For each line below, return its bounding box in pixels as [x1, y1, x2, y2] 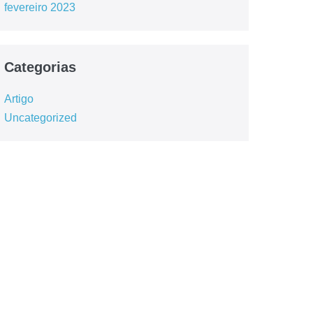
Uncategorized [3, 112, 77, 124]
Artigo [3, 93, 34, 105]
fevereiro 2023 [3, 1, 75, 14]
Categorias [3, 59, 76, 75]
